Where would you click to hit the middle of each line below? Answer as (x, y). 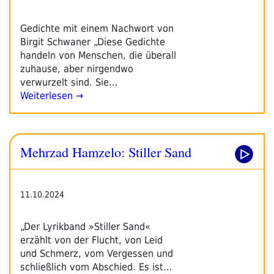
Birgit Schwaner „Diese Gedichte (93, 42)
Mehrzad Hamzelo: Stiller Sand (106, 151)
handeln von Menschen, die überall (98, 55)
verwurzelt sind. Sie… (69, 82)
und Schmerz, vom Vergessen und (97, 253)
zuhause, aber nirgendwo (77, 68)
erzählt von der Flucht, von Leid (91, 240)
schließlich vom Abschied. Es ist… (96, 267)
